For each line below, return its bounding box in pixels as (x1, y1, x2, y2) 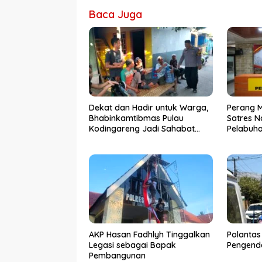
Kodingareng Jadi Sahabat (89, 123, 195, 134)
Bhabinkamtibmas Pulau (89, 112, 184, 123)
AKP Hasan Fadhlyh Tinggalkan (89, 229, 210, 240)
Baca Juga (89, 8, 142, 21)
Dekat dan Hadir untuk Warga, (89, 102, 208, 113)
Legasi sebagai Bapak (89, 240, 176, 251)
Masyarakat (89, 133, 136, 144)
